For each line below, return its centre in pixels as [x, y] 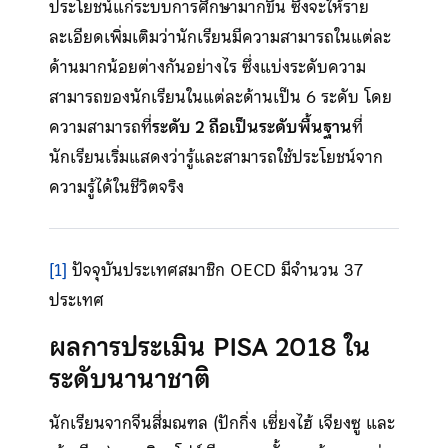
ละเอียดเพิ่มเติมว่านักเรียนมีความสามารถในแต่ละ [219, 36]
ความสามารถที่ [100, 126]
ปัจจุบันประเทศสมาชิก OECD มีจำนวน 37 [214, 269]
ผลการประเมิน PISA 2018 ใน [209, 347]
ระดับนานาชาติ [129, 379]
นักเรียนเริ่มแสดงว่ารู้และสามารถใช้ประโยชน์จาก [215, 156]
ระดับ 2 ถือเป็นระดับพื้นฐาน [251, 126]
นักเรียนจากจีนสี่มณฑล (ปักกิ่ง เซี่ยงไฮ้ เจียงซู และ [221, 422]
